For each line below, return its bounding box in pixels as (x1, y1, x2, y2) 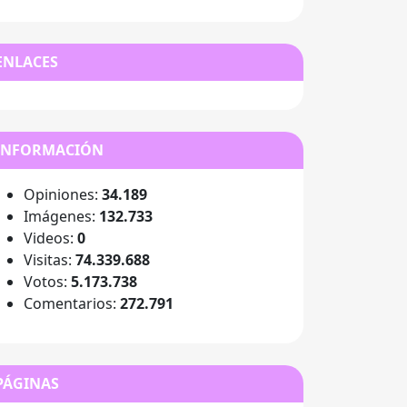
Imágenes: (24, 206, 99, 226)
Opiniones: (24, 184, 102, 204)
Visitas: (24, 250, 75, 270)
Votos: (24, 272, 71, 292)
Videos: (24, 228, 77, 248)
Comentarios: (24, 293, 120, 313)
